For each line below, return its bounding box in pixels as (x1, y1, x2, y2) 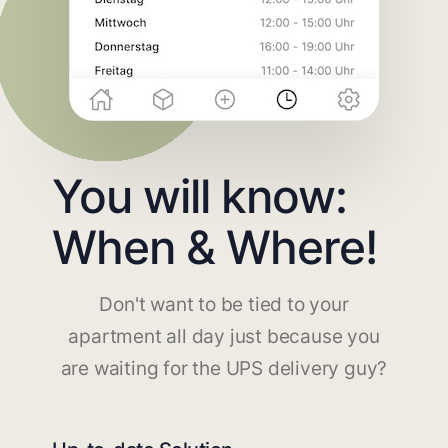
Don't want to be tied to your (99, 292, 349, 316)
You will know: (52, 167, 348, 224)
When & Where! (52, 218, 379, 275)
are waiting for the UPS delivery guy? (60, 356, 388, 380)
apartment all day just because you (68, 324, 380, 348)
